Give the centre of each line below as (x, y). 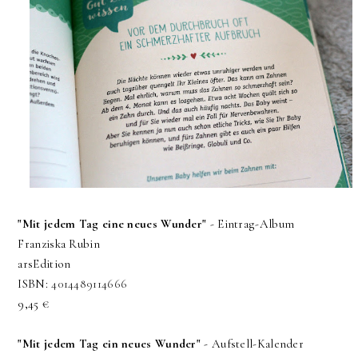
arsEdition (44, 264)
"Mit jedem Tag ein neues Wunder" (109, 344)
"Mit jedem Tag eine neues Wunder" (112, 224)
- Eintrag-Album (252, 224)
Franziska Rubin (59, 244)
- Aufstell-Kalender (253, 344)
